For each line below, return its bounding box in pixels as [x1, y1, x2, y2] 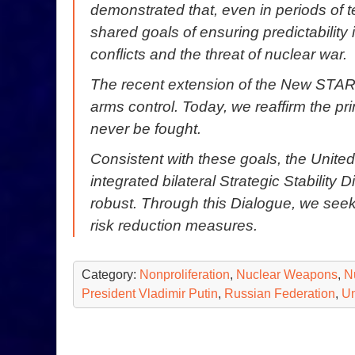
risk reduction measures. [90, 216, 258, 234]
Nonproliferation [139, 267, 230, 281]
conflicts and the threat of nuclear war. [90, 45, 347, 63]
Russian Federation [224, 286, 335, 300]
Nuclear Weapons [236, 267, 338, 281]
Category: [82, 267, 139, 281]
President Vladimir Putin [82, 286, 218, 300]
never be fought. [90, 120, 201, 137]
